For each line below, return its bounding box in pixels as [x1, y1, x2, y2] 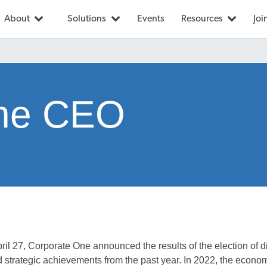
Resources [181, 14, 225, 24]
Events [136, 14, 164, 24]
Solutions [67, 14, 108, 24]
